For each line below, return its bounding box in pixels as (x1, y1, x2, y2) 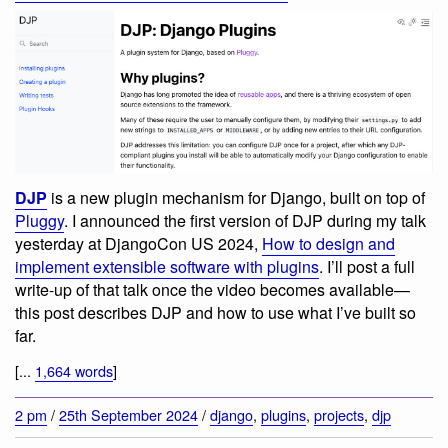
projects (314, 404, 364, 426)
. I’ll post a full (319, 254, 415, 278)
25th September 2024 (59, 404, 198, 426)
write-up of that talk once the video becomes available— (15, 277, 410, 301)
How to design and (262, 231, 395, 255)
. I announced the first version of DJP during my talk (64, 208, 426, 232)
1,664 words (35, 360, 113, 382)
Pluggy (15, 208, 64, 232)
